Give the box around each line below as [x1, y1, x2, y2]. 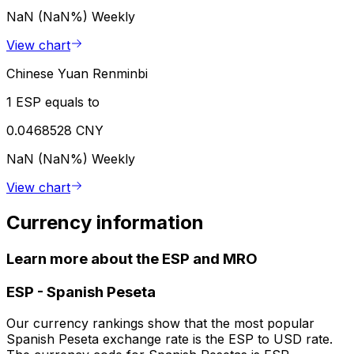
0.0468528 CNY [6, 122, 104, 139]
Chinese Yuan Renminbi [6, 66, 148, 82]
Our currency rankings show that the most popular [6, 315, 314, 332]
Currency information [6, 210, 204, 234]
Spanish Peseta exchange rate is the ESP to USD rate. [6, 331, 333, 348]
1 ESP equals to [6, 94, 100, 111]
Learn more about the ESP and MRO [6, 249, 258, 268]
